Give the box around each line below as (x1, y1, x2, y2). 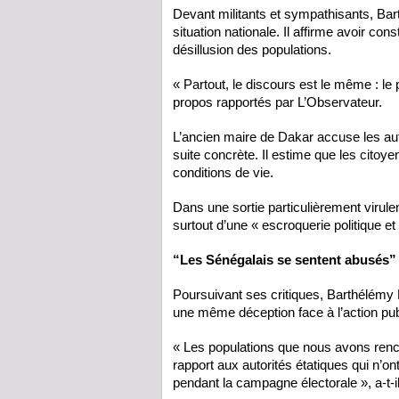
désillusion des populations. (173, 41, 331, 57)
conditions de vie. (173, 164, 273, 180)
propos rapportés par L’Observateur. (173, 94, 382, 110)
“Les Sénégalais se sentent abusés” (173, 251, 396, 267)
